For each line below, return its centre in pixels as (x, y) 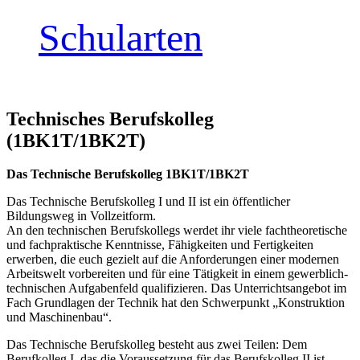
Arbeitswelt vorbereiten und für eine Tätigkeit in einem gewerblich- (177, 274)
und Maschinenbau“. (59, 317)
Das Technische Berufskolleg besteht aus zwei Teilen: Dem (157, 345)
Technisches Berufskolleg (110, 119)
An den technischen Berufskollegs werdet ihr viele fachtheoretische (177, 231)
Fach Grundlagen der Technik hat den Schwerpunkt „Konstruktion (176, 303)
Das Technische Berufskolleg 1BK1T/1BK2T (128, 174)
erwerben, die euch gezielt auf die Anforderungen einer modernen (173, 260)
